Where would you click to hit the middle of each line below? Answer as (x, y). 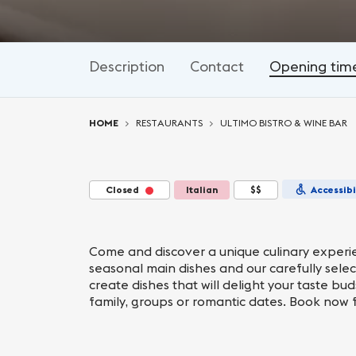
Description (127, 66)
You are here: (129, 105)
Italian (202, 190)
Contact (217, 66)
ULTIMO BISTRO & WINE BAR (284, 123)
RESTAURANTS (169, 123)
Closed (122, 190)
